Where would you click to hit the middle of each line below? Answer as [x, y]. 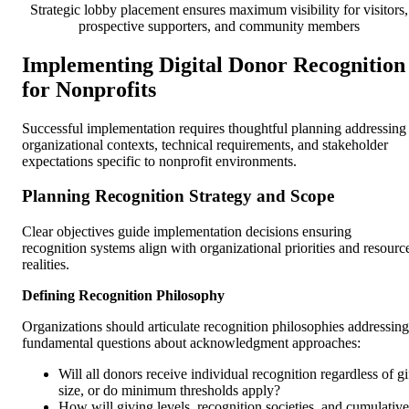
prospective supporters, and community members [219, 26]
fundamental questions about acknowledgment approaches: [191, 343]
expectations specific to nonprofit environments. [159, 161]
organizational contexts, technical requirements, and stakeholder [205, 144]
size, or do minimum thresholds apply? [169, 391]
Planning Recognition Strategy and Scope [178, 196]
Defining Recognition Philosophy [123, 296]
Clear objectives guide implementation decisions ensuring [187, 232]
